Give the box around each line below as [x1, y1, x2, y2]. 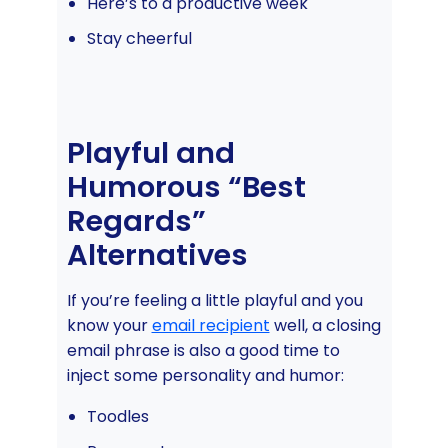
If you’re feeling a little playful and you [66, 288, 363, 312]
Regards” [66, 200, 206, 241]
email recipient [151, 313, 270, 337]
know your [66, 313, 152, 337]
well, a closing [269, 313, 381, 337]
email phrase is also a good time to [66, 338, 340, 362]
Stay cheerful [86, 27, 192, 51]
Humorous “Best [66, 166, 306, 207]
